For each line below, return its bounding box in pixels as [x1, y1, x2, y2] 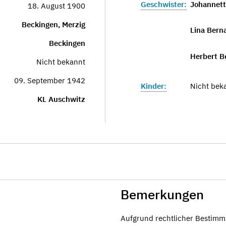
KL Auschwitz [37, 94, 85, 104]
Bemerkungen [121, 186, 204, 203]
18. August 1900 [28, 1, 85, 11]
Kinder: [141, 81, 166, 91]
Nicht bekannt [36, 57, 85, 67]
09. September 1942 [14, 76, 85, 85]
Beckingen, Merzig [22, 20, 85, 29]
